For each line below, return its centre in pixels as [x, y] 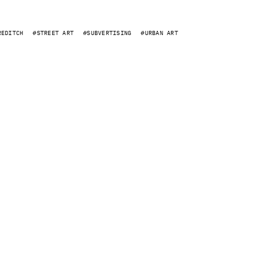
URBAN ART [161, 33]
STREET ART [55, 33]
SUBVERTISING [109, 33]
